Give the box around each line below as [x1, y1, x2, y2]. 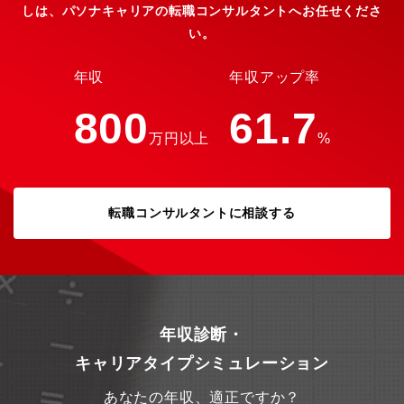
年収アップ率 [229, 69, 321, 85]
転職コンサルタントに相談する [108, 206, 296, 220]
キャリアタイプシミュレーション [75, 354, 329, 372]
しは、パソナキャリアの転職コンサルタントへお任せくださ [22, 4, 382, 18]
